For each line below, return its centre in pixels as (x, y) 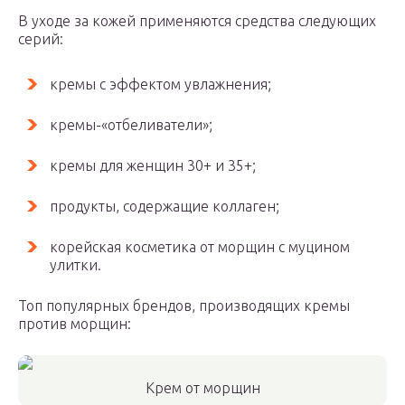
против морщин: (75, 324)
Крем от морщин (202, 388)
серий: (41, 39)
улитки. (75, 265)
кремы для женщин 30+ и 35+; (153, 165)
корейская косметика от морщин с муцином (200, 247)
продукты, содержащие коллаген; (165, 206)
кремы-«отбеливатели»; (131, 125)
